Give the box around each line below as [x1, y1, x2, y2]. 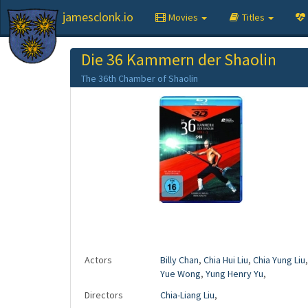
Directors [85, 289, 123, 301]
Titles [242, 11, 267, 23]
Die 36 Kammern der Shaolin [81, 49, 276, 70]
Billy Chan [160, 254, 199, 266]
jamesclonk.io [63, 9, 133, 25]
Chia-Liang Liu [160, 289, 214, 301]
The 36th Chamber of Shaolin [81, 72, 198, 85]
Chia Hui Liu [203, 254, 248, 266]
